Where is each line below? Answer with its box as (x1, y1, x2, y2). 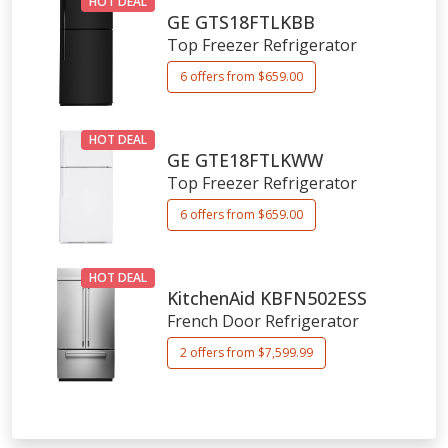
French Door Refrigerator (166, 310, 359, 333)
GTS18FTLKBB (194, 10, 315, 35)
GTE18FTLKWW (194, 148, 323, 173)
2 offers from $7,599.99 (179, 344, 313, 362)
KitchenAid (166, 286, 255, 311)
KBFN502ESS (259, 286, 367, 311)
